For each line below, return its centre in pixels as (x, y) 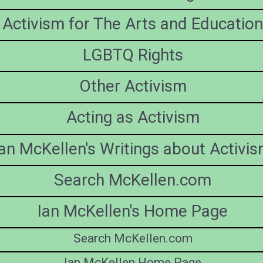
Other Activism (133, 86)
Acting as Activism (133, 117)
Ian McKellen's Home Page (133, 211)
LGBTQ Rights (133, 55)
